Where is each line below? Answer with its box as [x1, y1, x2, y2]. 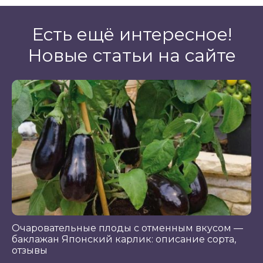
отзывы [12, 244, 48, 256]
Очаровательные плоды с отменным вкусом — [12, 222, 243, 234]
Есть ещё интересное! [31, 23, 232, 45]
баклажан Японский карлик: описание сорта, [12, 233, 236, 245]
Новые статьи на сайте [27, 45, 236, 66]
